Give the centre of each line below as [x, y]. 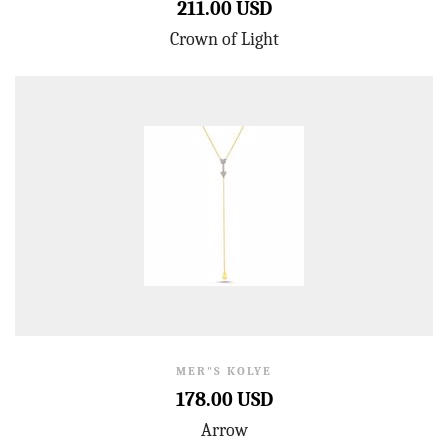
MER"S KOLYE [224, 371]
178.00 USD [224, 399]
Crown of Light [224, 39]
